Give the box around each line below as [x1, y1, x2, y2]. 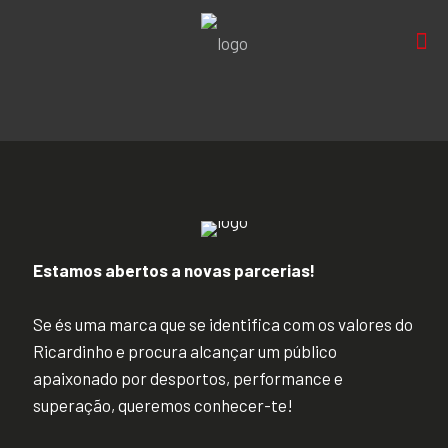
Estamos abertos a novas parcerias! [33, 260, 315, 280]
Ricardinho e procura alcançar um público [33, 341, 337, 361]
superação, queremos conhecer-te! [33, 395, 293, 415]
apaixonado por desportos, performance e [33, 368, 343, 388]
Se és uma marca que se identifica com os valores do [33, 314, 413, 334]
